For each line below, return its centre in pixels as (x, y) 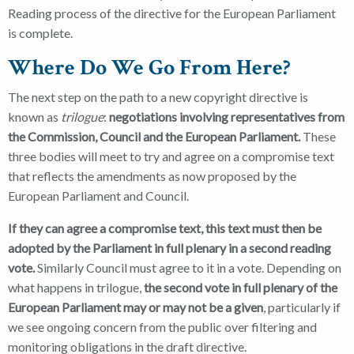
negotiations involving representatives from (227, 116)
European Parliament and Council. (98, 195)
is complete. (40, 32)
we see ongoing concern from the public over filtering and (162, 326)
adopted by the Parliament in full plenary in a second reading (169, 247)
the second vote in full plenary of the (241, 287)
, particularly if (302, 307)
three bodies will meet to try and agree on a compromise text (171, 156)
